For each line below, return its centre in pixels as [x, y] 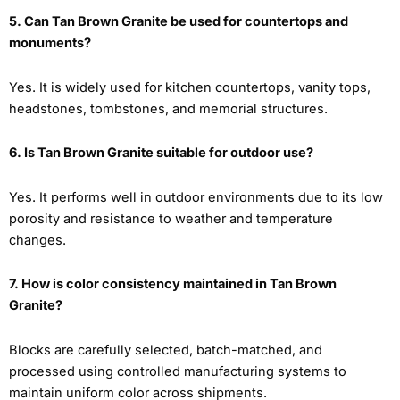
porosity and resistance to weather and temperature [171, 218]
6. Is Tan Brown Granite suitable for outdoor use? [161, 153]
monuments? [50, 42]
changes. [37, 240]
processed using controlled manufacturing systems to [178, 371]
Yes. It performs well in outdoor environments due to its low [196, 197]
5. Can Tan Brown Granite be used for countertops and [179, 21]
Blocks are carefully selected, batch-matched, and [166, 350]
